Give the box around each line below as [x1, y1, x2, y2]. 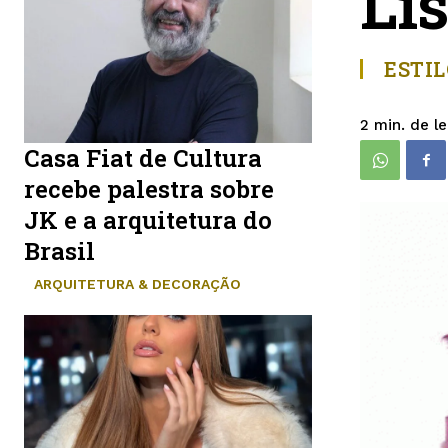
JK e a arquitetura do [24, 203, 272, 236]
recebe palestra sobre [24, 172, 274, 205]
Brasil [24, 234, 95, 267]
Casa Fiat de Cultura [24, 141, 262, 174]
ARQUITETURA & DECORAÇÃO [34, 275, 241, 292]
